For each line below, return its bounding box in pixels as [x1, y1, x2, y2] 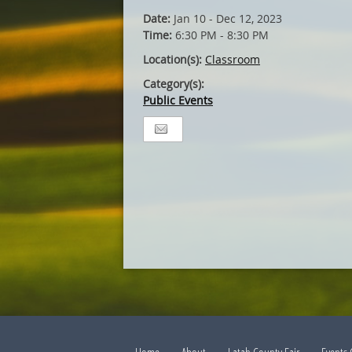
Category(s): [143, 76, 204, 91]
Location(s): [143, 52, 205, 67]
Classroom [205, 52, 260, 67]
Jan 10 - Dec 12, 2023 [174, 11, 282, 26]
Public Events [143, 93, 213, 108]
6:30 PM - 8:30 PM [175, 27, 269, 42]
